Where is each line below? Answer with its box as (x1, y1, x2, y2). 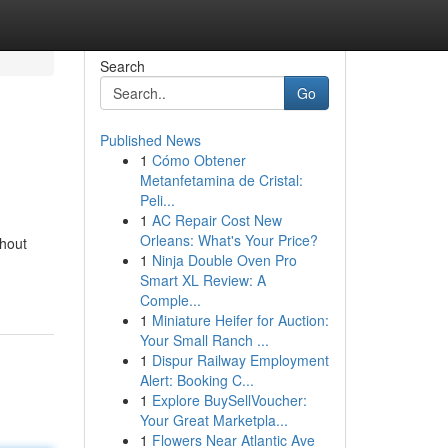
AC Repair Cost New (151, 210, 282, 230)
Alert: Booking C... (139, 370, 254, 390)
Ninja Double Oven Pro (151, 250, 297, 270)
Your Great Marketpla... (139, 410, 288, 430)
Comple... (139, 290, 201, 310)
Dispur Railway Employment (151, 350, 329, 370)
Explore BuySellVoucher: (151, 390, 307, 410)
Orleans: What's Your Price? (139, 230, 318, 250)
